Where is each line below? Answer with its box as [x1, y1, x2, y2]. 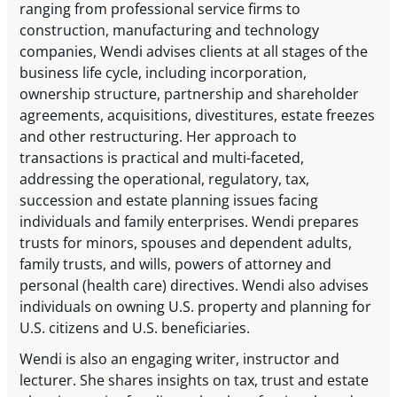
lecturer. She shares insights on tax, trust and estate [19, 370, 370, 390]
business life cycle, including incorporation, [19, 63, 307, 83]
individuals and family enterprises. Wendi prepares [19, 212, 360, 232]
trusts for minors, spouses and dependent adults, [19, 233, 353, 253]
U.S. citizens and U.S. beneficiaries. [19, 318, 251, 339]
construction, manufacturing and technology [19, 20, 320, 41]
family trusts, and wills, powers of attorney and [19, 254, 332, 275]
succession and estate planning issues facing [19, 191, 319, 211]
